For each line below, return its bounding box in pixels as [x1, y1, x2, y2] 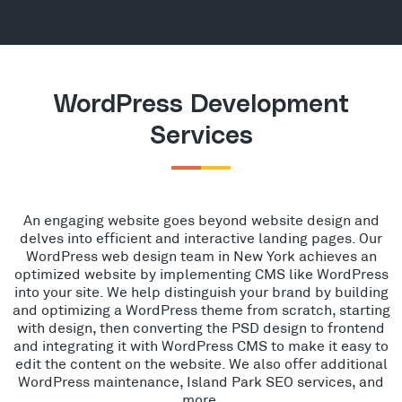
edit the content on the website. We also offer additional [14, 354, 388, 372]
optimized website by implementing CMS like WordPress [13, 265, 389, 283]
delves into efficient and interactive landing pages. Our [20, 229, 382, 247]
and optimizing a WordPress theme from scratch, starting [12, 301, 390, 319]
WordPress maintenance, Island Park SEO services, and [18, 372, 384, 390]
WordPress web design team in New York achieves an [25, 247, 377, 265]
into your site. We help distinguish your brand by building [13, 283, 389, 301]
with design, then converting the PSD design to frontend [17, 319, 385, 336]
